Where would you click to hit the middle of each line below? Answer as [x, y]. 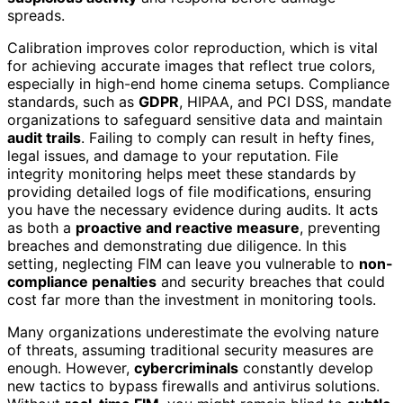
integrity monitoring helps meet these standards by [182, 173]
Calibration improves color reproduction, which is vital [193, 47]
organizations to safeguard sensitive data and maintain [195, 119]
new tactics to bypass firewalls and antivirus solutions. [193, 385]
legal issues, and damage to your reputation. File [173, 155]
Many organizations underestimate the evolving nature [193, 331]
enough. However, [71, 367]
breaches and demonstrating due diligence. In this [177, 245]
